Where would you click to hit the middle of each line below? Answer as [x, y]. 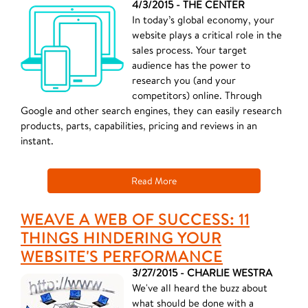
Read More [154, 181]
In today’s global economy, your [203, 20]
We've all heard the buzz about [200, 288]
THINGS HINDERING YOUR [121, 238]
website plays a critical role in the [207, 35]
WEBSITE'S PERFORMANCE [122, 256]
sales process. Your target [189, 50]
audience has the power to [191, 65]
